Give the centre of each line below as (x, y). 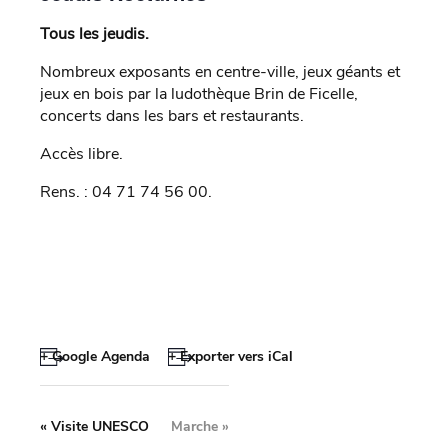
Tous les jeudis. (94, 33)
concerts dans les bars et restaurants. (172, 115)
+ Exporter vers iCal (230, 356)
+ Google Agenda (95, 356)
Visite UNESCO (98, 427)
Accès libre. (81, 153)
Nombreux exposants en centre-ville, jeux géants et (220, 71)
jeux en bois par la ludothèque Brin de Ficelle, (199, 93)
